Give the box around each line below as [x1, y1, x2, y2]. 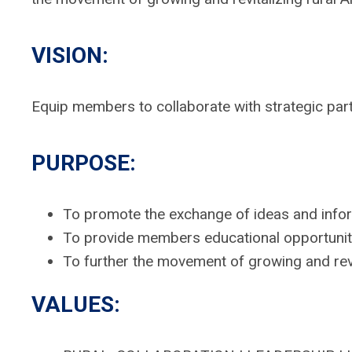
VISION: [31, 42, 108, 69]
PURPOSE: [31, 150, 136, 177]
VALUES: [31, 291, 120, 318]
